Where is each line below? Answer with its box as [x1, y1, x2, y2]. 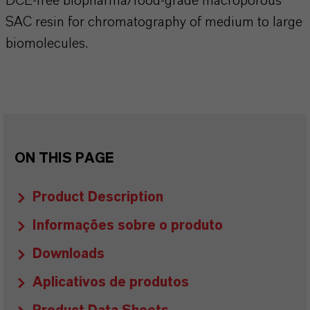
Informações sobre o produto [33, 219, 223, 232]
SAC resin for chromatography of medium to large [6, 15, 302, 29]
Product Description [33, 190, 163, 204]
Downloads [33, 247, 104, 261]
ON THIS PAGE [15, 152, 113, 165]
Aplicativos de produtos [33, 275, 189, 289]
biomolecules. [6, 37, 88, 51]
